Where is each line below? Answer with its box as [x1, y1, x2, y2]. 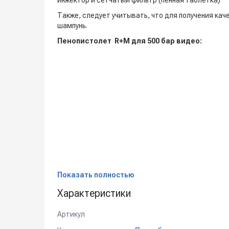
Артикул [57, 210, 85, 218]
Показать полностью [57, 171, 134, 179]
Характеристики [57, 187, 131, 199]
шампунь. [57, 21, 87, 30]
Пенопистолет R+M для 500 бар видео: [57, 37, 202, 45]
